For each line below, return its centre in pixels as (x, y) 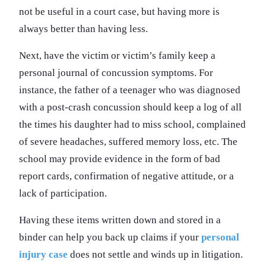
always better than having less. (83, 28)
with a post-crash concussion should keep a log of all (130, 107)
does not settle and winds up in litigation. (155, 254)
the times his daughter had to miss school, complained (132, 124)
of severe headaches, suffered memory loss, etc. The (128, 141)
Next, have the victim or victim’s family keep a (117, 55)
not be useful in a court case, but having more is (119, 11)
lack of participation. (63, 193)
